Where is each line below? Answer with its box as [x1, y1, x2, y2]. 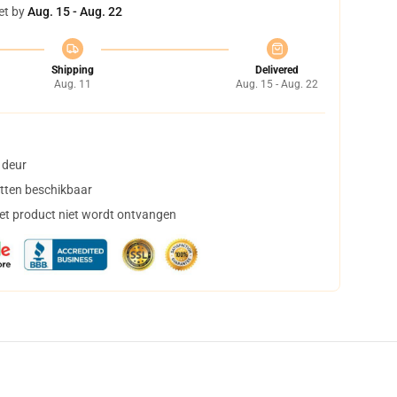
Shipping [51, 64, 94, 76]
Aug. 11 [53, 78, 91, 90]
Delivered [255, 64, 299, 76]
